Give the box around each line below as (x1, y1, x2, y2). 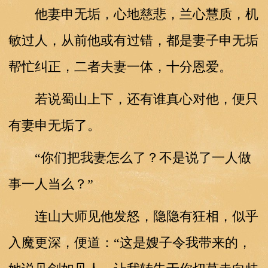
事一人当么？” (8, 176, 93, 191)
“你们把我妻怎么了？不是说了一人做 (8, 150, 251, 165)
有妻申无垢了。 (8, 117, 100, 133)
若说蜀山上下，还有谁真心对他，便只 (8, 91, 258, 106)
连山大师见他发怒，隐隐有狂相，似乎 (8, 208, 258, 224)
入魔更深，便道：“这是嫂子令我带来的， (8, 234, 251, 250)
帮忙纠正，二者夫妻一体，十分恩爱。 (8, 59, 232, 74)
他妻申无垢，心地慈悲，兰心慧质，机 (8, 6, 258, 22)
